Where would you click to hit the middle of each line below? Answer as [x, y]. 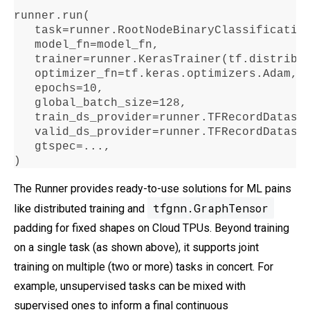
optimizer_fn [66, 74]
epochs [45, 89]
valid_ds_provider [83, 133]
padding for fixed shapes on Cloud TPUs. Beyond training [152, 228]
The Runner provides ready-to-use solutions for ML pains [153, 189]
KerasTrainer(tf [190, 60]
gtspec [45, 147]
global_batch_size [83, 103]
